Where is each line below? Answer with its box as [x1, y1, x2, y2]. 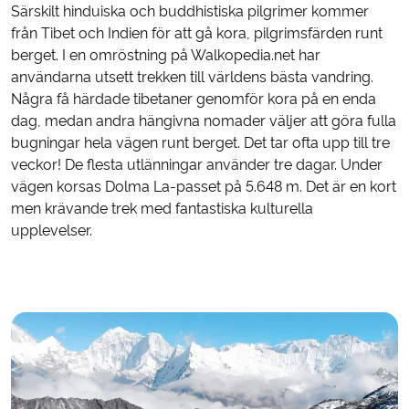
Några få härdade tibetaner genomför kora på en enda [11, 90, 376, 109]
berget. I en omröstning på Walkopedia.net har [11, 47, 320, 65]
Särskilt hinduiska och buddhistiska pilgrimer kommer [11, 3, 369, 21]
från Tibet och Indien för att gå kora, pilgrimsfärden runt [11, 25, 383, 43]
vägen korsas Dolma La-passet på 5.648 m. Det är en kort [11, 178, 396, 196]
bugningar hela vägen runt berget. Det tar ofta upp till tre [11, 134, 390, 152]
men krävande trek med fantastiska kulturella [11, 200, 313, 218]
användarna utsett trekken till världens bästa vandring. [11, 68, 373, 87]
